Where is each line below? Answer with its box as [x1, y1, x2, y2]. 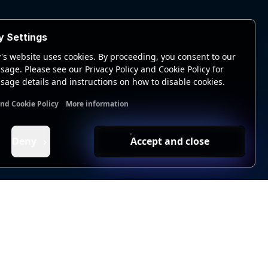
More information [66, 99, 129, 109]
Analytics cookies [54, 112, 131, 125]
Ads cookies [133, 112, 187, 125]
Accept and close [130, 135, 209, 148]
